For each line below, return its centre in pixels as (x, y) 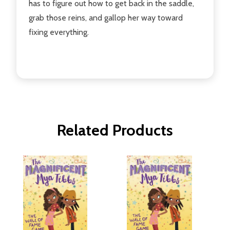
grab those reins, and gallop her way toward (106, 17)
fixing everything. (59, 32)
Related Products (115, 130)
